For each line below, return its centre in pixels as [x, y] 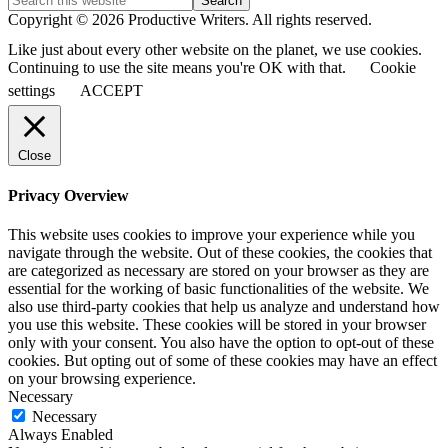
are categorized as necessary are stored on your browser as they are [218, 271]
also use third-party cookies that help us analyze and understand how [224, 307]
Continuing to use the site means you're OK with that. [179, 67]
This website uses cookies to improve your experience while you [211, 235]
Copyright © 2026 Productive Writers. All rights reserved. [190, 19]
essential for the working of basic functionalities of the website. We [218, 289]
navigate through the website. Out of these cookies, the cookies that [220, 253]
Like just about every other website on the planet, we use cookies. [215, 49]
